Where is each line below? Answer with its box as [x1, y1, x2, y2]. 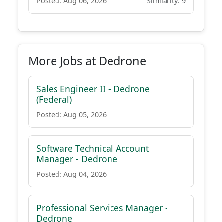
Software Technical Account [36, 142, 149, 154]
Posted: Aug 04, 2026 [36, 169, 107, 179]
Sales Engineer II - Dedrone [36, 83, 150, 95]
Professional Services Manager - [36, 202, 168, 214]
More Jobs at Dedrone [28, 53, 146, 69]
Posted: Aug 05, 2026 [36, 110, 107, 119]
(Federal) [36, 93, 72, 105]
